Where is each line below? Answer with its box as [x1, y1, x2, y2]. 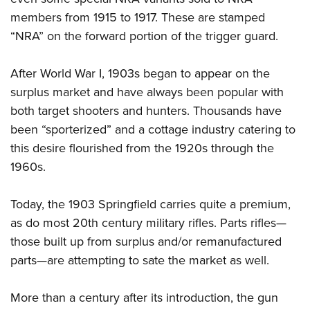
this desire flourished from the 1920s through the [10, 138, 274, 157]
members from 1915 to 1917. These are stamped [10, 8, 265, 26]
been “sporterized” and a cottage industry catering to [10, 120, 295, 138]
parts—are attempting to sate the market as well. [10, 250, 269, 269]
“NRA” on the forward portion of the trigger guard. [10, 26, 278, 45]
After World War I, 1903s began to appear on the [10, 64, 270, 82]
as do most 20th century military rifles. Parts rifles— [10, 213, 286, 232]
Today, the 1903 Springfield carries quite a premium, [10, 194, 291, 213]
